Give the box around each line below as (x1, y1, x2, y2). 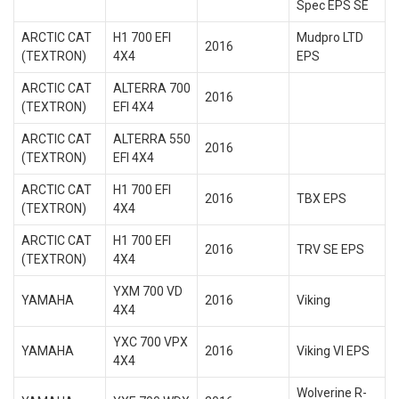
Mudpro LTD (296, 30, 363, 45)
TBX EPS (296, 191, 346, 206)
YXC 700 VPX (112, 335, 188, 349)
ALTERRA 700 (112, 81, 191, 95)
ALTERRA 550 (112, 132, 191, 146)
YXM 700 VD (112, 284, 183, 298)
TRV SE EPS (296, 242, 364, 256)
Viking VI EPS (296, 344, 370, 358)
